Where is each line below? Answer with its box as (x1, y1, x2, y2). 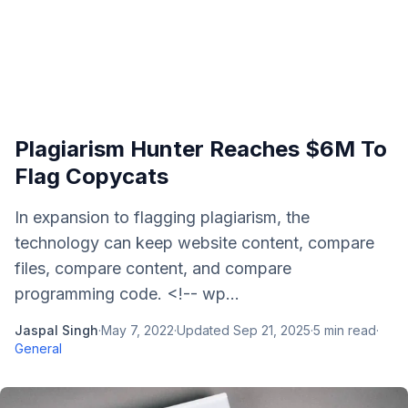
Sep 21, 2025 (233, 322, 311, 338)
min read (321, 322, 376, 338)
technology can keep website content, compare (15, 233, 374, 252)
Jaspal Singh (15, 322, 98, 338)
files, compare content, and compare (15, 259, 291, 278)
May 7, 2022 (101, 322, 174, 338)
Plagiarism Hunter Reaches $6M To (15, 136, 387, 162)
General (15, 341, 62, 356)
